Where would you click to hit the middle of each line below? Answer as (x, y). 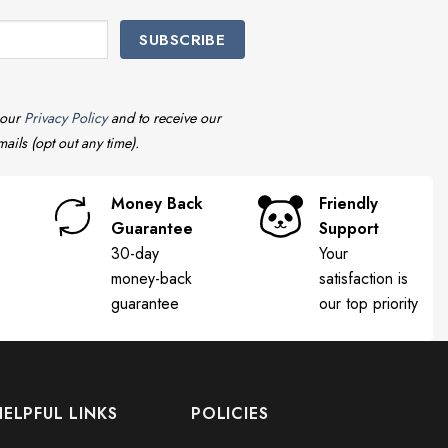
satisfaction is (363, 279)
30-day (135, 254)
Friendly (348, 204)
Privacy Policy (65, 118)
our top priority (368, 304)
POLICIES (230, 414)
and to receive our (163, 118)
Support (349, 229)
